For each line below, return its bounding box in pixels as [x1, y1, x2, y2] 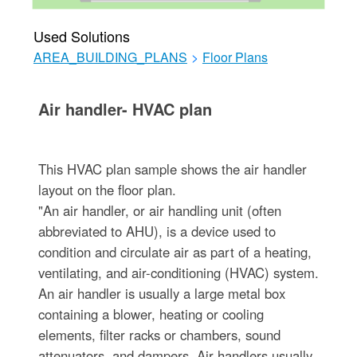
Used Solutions [33, 25, 130, 46]
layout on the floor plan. [37, 180, 176, 199]
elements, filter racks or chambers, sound [37, 325, 280, 344]
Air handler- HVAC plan [37, 97, 212, 120]
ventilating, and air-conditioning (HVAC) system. [37, 263, 319, 282]
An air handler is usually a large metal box [37, 284, 285, 303]
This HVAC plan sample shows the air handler [37, 159, 307, 178]
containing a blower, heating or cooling [37, 304, 264, 324]
